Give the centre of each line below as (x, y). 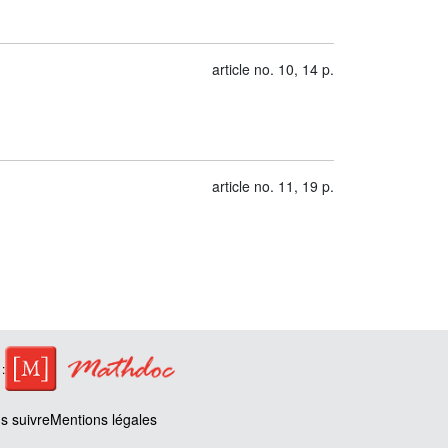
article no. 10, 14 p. (273, 69)
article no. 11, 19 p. (273, 186)
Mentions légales (104, 419)
